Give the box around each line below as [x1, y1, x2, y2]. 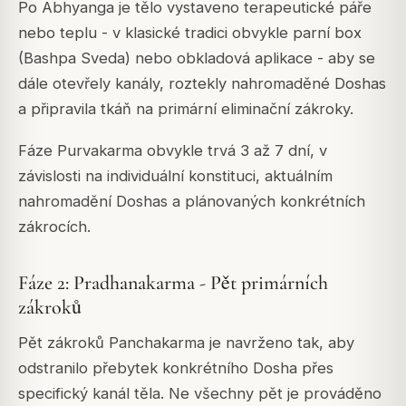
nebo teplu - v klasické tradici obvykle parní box [18, 23, 362, 42]
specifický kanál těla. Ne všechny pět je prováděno [18, 384, 382, 403]
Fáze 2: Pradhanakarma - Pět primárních [18, 271, 328, 295]
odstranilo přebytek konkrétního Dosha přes [18, 359, 333, 378]
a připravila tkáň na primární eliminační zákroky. [18, 99, 353, 118]
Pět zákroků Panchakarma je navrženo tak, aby [18, 333, 354, 353]
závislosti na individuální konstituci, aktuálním [18, 167, 333, 186]
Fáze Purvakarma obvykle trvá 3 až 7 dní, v [18, 141, 327, 160]
